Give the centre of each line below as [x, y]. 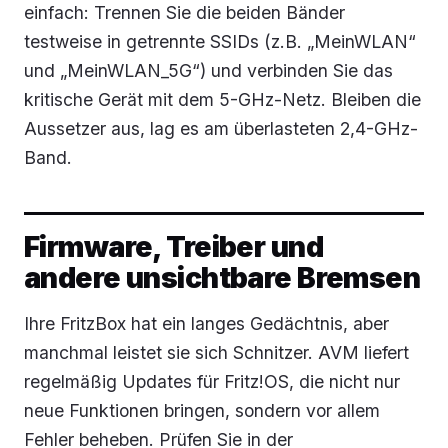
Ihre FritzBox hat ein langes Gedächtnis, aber [206, 323]
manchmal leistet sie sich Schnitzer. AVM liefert [216, 352]
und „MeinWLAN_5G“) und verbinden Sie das [208, 70]
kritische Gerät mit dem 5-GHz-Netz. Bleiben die [222, 99]
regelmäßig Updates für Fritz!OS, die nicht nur [212, 381]
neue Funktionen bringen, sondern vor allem [202, 410]
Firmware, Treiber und [174, 246]
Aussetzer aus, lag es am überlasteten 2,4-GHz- [221, 128]
